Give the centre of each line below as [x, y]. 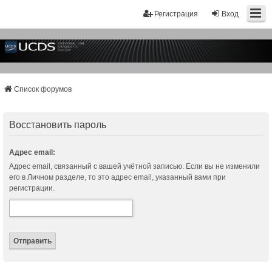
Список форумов [43, 90]
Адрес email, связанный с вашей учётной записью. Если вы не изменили [134, 167]
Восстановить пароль [58, 125]
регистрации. [32, 189]
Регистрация [176, 14]
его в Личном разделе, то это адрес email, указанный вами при [117, 178]
